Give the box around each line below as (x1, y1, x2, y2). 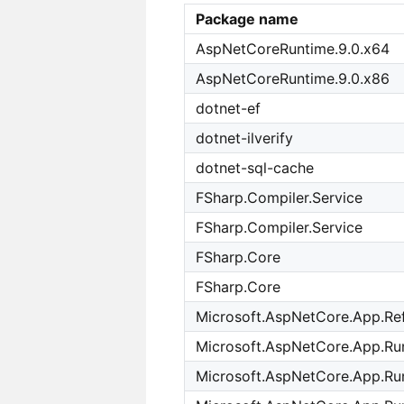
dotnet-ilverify (196, 129, 294, 148)
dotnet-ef (196, 99, 262, 118)
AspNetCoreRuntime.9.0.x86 (196, 69, 390, 88)
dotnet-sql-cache (196, 159, 315, 178)
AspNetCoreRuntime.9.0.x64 (196, 40, 390, 59)
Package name (196, 10, 299, 29)
